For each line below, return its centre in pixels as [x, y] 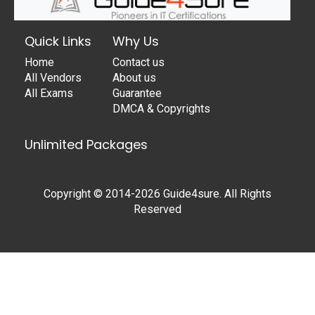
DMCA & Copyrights [161, 108]
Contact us [139, 62]
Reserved [157, 209]
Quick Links [58, 41]
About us [134, 77]
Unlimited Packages [86, 144]
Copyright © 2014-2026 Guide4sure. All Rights [157, 193]
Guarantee [137, 93]
